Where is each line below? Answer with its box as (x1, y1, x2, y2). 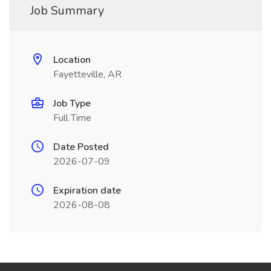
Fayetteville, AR (53, 68, 122, 81)
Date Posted (53, 140, 109, 154)
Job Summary (30, 2, 104, 19)
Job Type (53, 97, 91, 110)
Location (53, 53, 91, 67)
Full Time (53, 111, 91, 125)
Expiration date (53, 184, 121, 197)
